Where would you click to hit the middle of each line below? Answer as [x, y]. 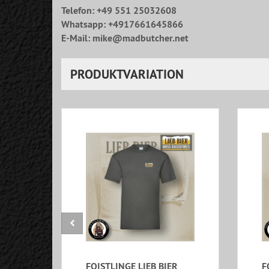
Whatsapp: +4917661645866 [122, 25]
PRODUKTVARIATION [127, 74]
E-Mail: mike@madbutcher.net [125, 38]
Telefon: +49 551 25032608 [119, 11]
